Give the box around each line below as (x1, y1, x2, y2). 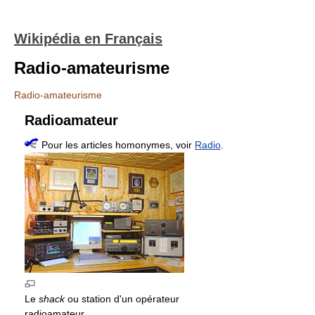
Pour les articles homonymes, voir (39, 139, 195, 150)
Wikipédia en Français (14, 31, 162, 46)
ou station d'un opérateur (65, 293, 179, 304)
